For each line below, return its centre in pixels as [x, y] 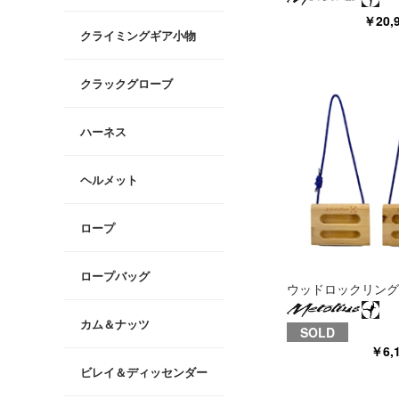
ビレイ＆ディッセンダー [144, 372]
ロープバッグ [115, 276]
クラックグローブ [126, 84]
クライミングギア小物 [138, 36]
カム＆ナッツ [115, 324]
